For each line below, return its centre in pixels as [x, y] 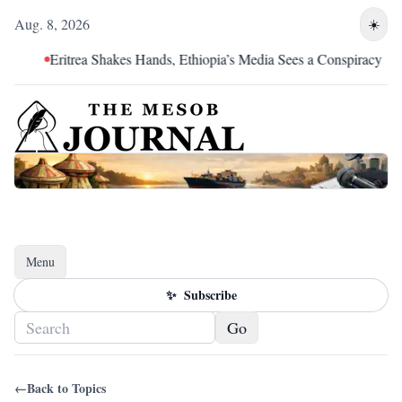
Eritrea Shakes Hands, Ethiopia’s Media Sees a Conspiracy [201, 59]
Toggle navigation [71, 269]
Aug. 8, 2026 [52, 24]
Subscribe [210, 295]
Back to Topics [66, 388]
